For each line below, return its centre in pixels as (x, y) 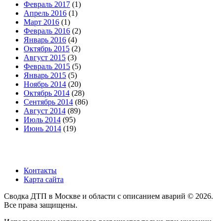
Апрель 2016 (45, 13)
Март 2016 (41, 22)
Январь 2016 (45, 40)
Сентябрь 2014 (48, 102)
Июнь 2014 (42, 129)
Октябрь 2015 (47, 49)
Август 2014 (45, 111)
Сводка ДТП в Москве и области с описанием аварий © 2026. (109, 196)
